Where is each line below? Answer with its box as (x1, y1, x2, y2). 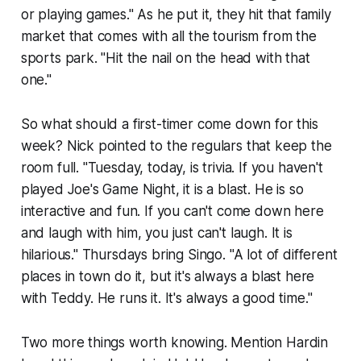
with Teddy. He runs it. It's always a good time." (20, 290, 313, 307)
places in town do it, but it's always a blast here (20, 268, 315, 285)
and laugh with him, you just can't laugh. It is (20, 225, 293, 242)
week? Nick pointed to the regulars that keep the (20, 138, 332, 155)
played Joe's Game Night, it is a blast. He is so (20, 181, 304, 198)
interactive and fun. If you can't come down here (20, 203, 324, 220)
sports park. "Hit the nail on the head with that (20, 50, 310, 67)
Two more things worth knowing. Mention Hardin (20, 334, 329, 351)
